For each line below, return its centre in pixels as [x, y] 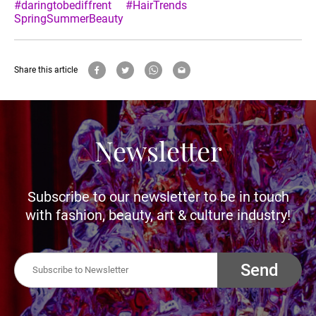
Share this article [46, 70]
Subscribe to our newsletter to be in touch [158, 196]
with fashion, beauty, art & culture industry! [158, 215]
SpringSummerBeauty [69, 18]
